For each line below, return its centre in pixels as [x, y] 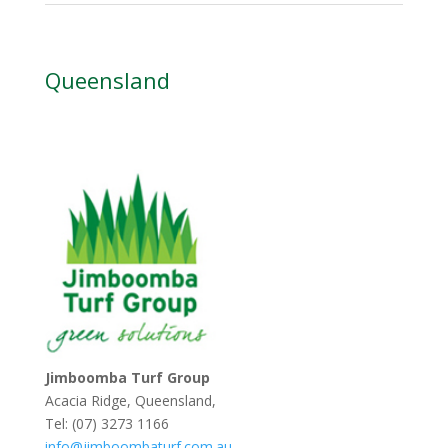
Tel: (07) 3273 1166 [106, 423]
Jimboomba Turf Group [127, 377]
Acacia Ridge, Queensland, [130, 400]
